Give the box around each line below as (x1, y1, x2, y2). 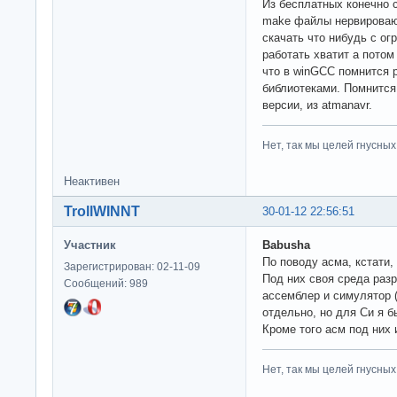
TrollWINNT (64, 203, 140, 219)
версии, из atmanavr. (262, 98, 372, 112)
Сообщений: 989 (64, 276, 148, 290)
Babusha (262, 237, 310, 252)
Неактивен (64, 174, 120, 188)
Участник (64, 237, 116, 252)
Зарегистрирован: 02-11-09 (64, 260, 200, 273)
